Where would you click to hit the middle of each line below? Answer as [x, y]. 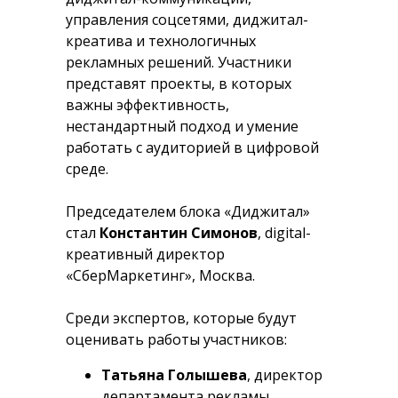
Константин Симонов [179, 233]
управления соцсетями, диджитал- [187, 20]
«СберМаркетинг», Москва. [160, 275]
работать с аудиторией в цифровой [192, 147]
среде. [87, 169]
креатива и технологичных [161, 41]
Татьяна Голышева [174, 375]
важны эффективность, [147, 105]
